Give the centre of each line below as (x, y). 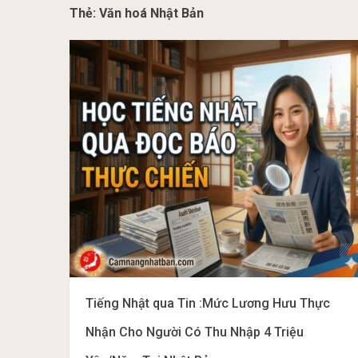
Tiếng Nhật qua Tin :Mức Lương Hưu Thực (208, 303)
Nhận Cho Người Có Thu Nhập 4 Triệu (195, 332)
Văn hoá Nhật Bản (151, 13)
